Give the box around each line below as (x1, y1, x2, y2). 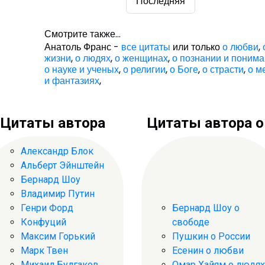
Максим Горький (21, 230, 95, 242)
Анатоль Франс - (44, 40, 122, 54)
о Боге (170, 63, 199, 77)
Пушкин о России (172, 230, 250, 242)
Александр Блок (21, 145, 93, 157)
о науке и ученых (44, 63, 119, 77)
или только (170, 40, 223, 54)
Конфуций (21, 216, 66, 228)
